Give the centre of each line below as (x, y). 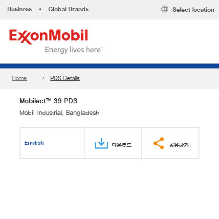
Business (20, 9)
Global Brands (68, 9)
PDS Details (65, 78)
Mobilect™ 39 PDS (49, 101)
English (34, 143)
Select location (193, 10)
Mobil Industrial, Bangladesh (59, 113)
